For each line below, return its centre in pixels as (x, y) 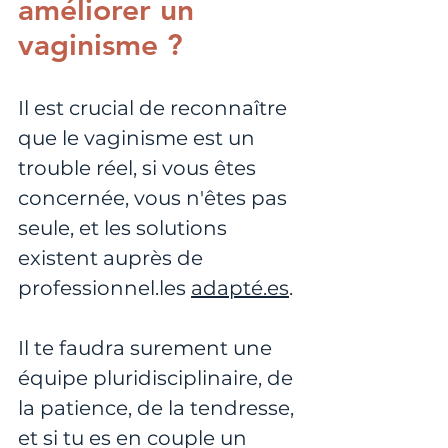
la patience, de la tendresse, (158, 407)
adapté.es (240, 287)
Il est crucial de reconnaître (155, 107)
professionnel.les (104, 287)
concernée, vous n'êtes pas (155, 197)
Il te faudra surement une (147, 347)
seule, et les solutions (125, 227)
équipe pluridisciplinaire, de (158, 377)
